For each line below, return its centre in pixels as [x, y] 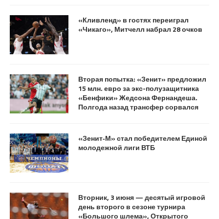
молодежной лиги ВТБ [117, 147]
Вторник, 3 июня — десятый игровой [142, 197]
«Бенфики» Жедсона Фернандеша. [138, 97]
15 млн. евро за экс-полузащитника [139, 88]
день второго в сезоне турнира [132, 206]
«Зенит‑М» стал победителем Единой [143, 138]
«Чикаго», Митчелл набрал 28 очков [140, 29]
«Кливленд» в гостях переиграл [133, 20]
